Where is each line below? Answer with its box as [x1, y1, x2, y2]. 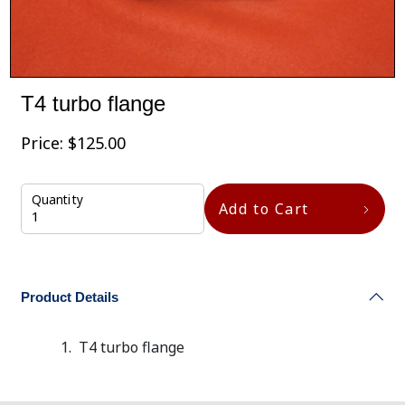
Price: [20, 132, 68, 155]
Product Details [20, 288, 118, 305]
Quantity [31, 191, 82, 208]
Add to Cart [218, 199, 310, 220]
